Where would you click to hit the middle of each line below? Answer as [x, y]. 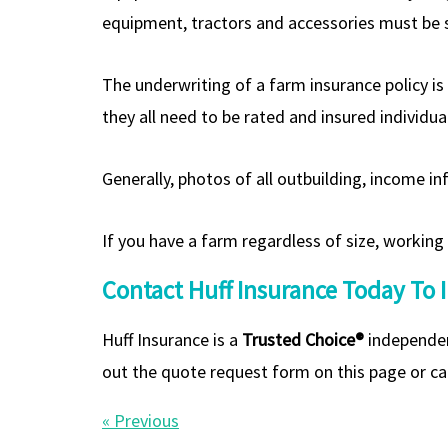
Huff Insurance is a [172, 339]
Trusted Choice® [303, 339]
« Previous [140, 420]
